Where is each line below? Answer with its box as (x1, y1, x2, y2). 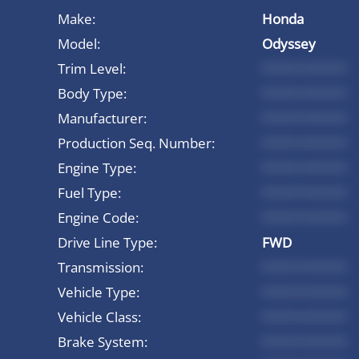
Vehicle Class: (58, 307, 141, 326)
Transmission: (58, 257, 143, 276)
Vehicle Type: (58, 282, 139, 301)
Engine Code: (58, 208, 139, 227)
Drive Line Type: (58, 232, 157, 252)
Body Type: (58, 83, 127, 103)
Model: (58, 34, 100, 53)
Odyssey (262, 34, 316, 53)
